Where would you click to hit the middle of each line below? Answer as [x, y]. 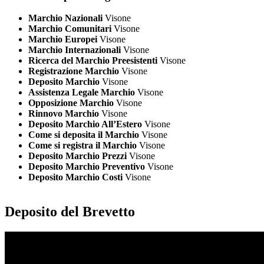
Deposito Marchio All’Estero [85, 124]
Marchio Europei [63, 39]
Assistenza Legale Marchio [82, 93]
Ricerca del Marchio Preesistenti [93, 61]
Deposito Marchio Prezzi [77, 156]
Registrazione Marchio [74, 71]
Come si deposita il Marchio [84, 135]
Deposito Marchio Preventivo [87, 167]
